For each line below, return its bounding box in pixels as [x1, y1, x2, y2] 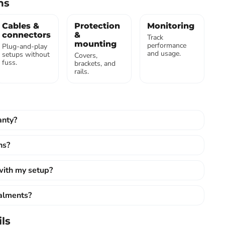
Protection [74, 21, 121, 31]
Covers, [74, 51, 98, 60]
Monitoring [147, 21, 195, 31]
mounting [74, 39, 117, 49]
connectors [2, 30, 51, 40]
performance [147, 41, 187, 50]
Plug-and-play [2, 42, 47, 51]
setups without [2, 50, 50, 59]
